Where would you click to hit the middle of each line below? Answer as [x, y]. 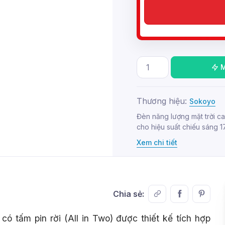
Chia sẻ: [129, 194]
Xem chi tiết [157, 142]
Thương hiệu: [163, 101]
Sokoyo [202, 101]
